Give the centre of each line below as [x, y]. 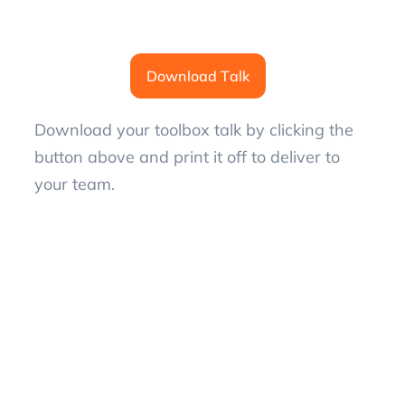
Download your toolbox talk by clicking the [194, 129]
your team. [75, 184]
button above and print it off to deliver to [188, 156]
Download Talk [198, 75]
